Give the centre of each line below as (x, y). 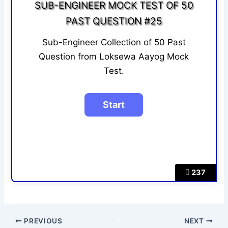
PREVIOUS (42, 221)
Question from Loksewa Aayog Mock (114, 57)
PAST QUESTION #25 (114, 21)
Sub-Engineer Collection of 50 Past (114, 42)
